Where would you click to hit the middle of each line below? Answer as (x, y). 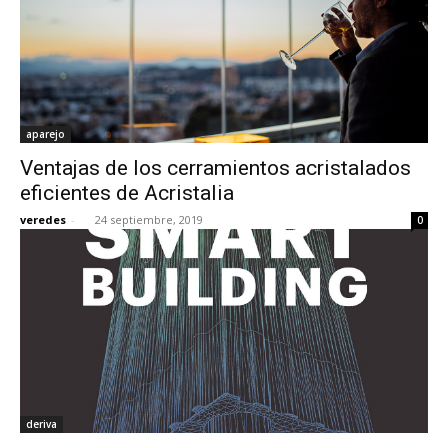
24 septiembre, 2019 (149, 219)
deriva (41, 423)
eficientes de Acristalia (127, 192)
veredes (43, 219)
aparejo (45, 133)
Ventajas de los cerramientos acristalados (215, 167)
